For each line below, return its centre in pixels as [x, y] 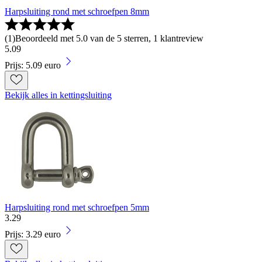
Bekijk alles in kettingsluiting [58, 95]
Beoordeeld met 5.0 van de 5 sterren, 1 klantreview [109, 38]
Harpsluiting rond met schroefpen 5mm [77, 207]
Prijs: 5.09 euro [33, 65]
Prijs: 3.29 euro [33, 234]
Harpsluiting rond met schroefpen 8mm [77, 11]
